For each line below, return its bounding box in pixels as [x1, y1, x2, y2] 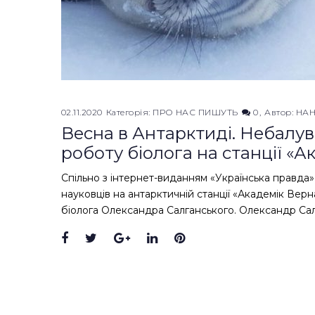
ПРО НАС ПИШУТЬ [153, 107, 238, 117]
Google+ [130, 231, 183, 247]
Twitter [97, 231, 142, 247]
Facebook [68, 231, 130, 247]
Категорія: [105, 107, 153, 117]
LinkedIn [157, 231, 212, 247]
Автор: [264, 107, 296, 117]
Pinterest [185, 231, 243, 247]
